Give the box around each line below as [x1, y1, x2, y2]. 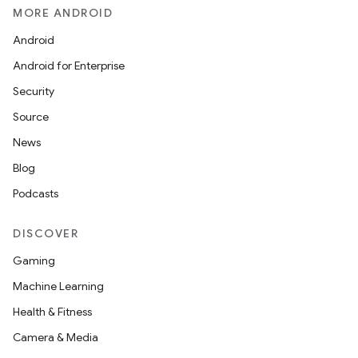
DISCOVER [13, 226, 78, 241]
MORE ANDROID [13, 6, 113, 20]
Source [13, 109, 49, 124]
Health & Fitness [13, 304, 92, 319]
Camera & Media [13, 330, 98, 344]
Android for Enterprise [13, 58, 125, 73]
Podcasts [13, 186, 58, 201]
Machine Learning [13, 279, 104, 293]
